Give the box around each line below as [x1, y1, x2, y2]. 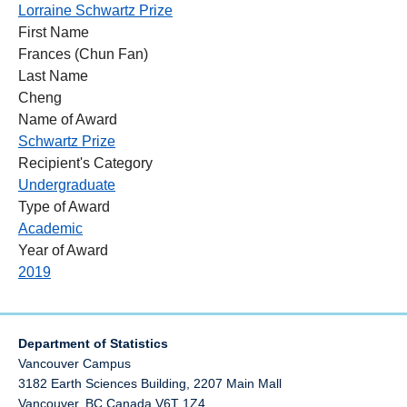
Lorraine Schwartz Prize [18, 2, 173, 18]
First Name [18, 24, 89, 40]
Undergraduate [18, 176, 115, 193]
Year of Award [18, 242, 108, 258]
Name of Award [18, 111, 117, 127]
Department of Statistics [18, 335, 168, 351]
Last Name [18, 67, 88, 84]
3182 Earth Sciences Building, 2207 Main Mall [18, 375, 282, 391]
